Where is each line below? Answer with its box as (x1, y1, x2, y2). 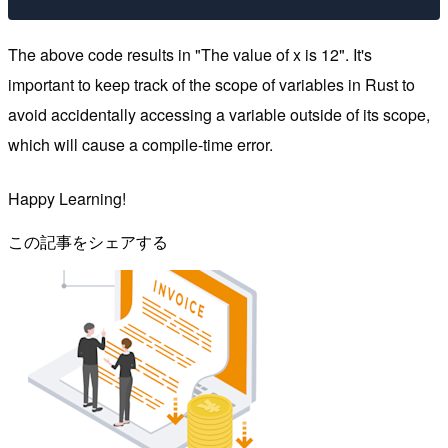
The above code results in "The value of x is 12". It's (8, 43, 372, 67)
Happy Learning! (8, 187, 126, 211)
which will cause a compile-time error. (8, 133, 273, 157)
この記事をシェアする (8, 230, 168, 254)
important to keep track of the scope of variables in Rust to (8, 73, 415, 97)
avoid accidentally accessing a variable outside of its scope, (8, 103, 430, 127)
